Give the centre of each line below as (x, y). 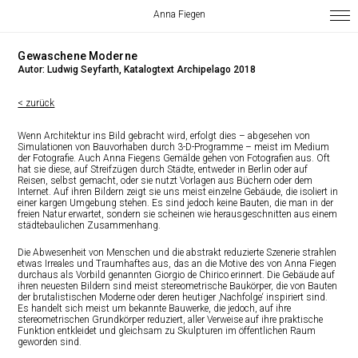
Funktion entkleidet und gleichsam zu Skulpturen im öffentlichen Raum (167, 331)
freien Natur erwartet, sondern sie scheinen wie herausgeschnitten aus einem (178, 215)
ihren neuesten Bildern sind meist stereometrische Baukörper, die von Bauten (178, 286)
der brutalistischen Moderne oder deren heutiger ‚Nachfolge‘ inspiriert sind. (173, 298)
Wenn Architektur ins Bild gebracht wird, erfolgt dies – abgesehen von (164, 136)
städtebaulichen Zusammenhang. (89, 226)
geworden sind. (50, 342)
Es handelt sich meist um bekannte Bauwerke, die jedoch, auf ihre (155, 309)
